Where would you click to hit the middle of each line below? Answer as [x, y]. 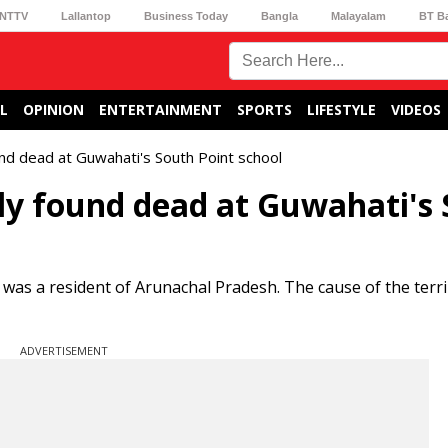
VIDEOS [416, 109]
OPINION [53, 109]
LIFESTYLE [341, 109]
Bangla [280, 15]
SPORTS [264, 109]
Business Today [185, 15]
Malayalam [359, 15]
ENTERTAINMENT [160, 109]
